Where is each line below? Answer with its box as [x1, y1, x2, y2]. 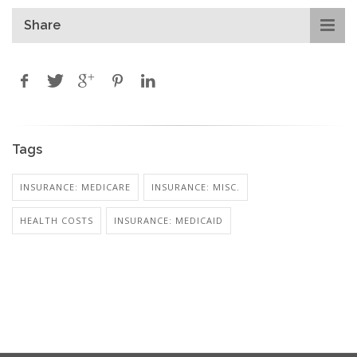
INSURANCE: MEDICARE [20, 180, 131, 193]
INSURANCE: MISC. [151, 180, 240, 193]
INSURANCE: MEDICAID [114, 214, 223, 226]
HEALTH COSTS [20, 214, 93, 226]
